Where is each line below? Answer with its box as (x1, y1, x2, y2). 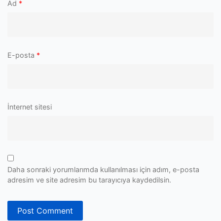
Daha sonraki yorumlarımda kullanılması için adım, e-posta (7, 165, 199, 174)
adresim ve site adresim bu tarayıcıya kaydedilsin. (7, 175, 171, 184)
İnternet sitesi (7, 102, 52, 111)
